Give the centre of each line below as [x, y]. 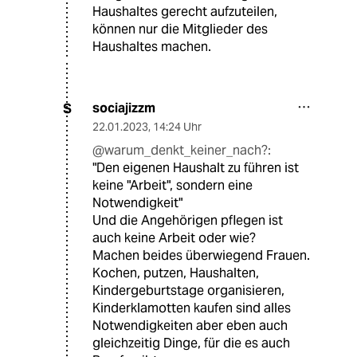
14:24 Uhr [177, 127]
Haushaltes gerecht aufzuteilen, [185, 12]
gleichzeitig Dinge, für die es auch [191, 343]
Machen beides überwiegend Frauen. [201, 256]
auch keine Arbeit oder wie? [174, 238]
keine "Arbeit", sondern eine [173, 186]
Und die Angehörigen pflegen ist [188, 221]
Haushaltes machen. [152, 47]
